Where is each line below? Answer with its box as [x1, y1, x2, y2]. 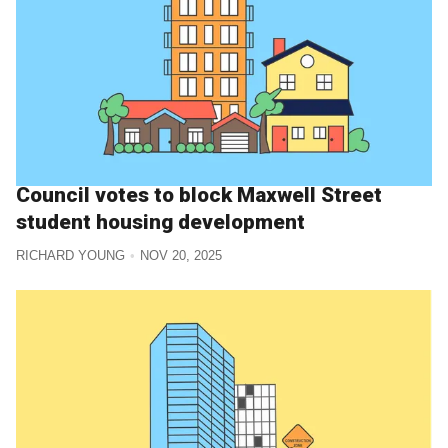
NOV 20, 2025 [139, 247, 222, 263]
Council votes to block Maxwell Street [16, 183, 382, 208]
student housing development [16, 210, 305, 235]
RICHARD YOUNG [16, 247, 125, 263]
